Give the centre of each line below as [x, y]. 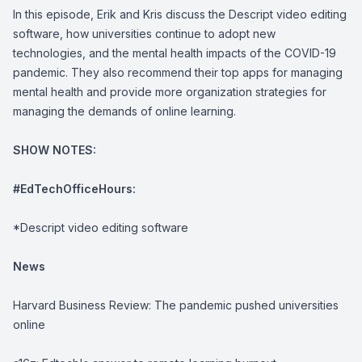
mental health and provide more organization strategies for [170, 92]
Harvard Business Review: [84, 305]
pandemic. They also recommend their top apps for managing [178, 73]
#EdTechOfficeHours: [74, 189]
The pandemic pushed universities [246, 305]
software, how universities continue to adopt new [144, 34]
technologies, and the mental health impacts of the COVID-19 [175, 53]
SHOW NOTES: [55, 150]
